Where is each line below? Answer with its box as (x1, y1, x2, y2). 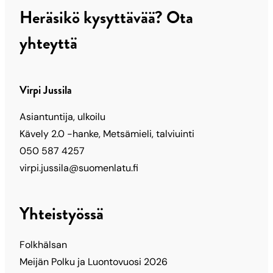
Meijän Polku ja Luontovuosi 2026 (19, 255, 168, 268)
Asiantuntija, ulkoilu (19, 110, 105, 123)
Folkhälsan (19, 238, 67, 251)
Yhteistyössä (19, 201, 104, 226)
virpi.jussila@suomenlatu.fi (19, 161, 138, 174)
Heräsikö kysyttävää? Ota (19, 5, 193, 30)
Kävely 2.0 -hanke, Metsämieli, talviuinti (19, 127, 194, 140)
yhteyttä (19, 30, 77, 55)
